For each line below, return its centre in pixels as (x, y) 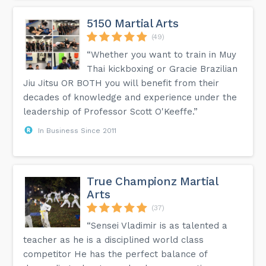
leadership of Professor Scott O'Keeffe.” (111, 111)
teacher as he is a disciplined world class (114, 240)
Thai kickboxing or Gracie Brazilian (162, 69)
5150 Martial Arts (133, 23)
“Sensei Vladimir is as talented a (157, 225)
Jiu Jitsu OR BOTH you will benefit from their (121, 83)
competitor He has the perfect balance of (115, 254)
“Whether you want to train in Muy (162, 54)
